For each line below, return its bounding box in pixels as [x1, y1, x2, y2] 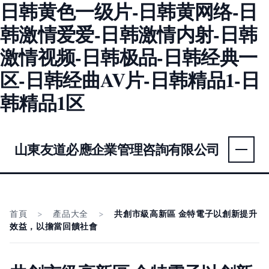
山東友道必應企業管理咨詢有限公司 [14, 139, 220, 159]
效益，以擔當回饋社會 [10, 222, 98, 231]
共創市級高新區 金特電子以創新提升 [114, 209, 258, 219]
